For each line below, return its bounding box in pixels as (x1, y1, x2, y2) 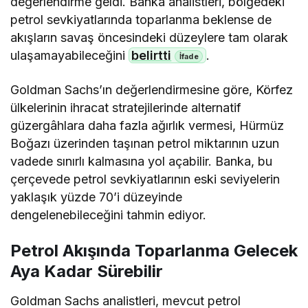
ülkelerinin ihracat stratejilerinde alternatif (10, 100, 242, 115)
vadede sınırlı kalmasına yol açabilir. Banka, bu (10, 154, 273, 168)
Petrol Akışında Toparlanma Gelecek (10, 241, 298, 261)
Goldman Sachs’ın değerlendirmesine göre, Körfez (10, 82, 294, 97)
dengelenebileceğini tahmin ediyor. (10, 208, 207, 222)
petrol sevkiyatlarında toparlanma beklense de (10, 12, 272, 27)
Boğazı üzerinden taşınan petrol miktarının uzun (10, 136, 280, 151)
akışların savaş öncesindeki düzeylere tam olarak (10, 30, 289, 45)
